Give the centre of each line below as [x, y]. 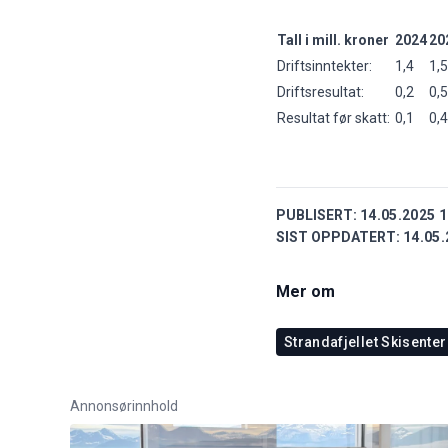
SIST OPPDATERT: [338, 236]
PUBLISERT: [316, 214]
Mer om [305, 291]
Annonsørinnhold [124, 405]
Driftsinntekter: [326, 65]
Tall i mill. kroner [333, 39]
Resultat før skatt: [335, 117]
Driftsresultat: [322, 91]
